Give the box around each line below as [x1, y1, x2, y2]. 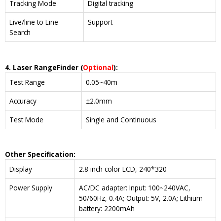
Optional [83, 62, 113, 72]
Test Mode [9, 114, 43, 124]
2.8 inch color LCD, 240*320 [79, 164, 167, 174]
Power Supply [9, 183, 52, 193]
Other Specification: [5, 149, 75, 159]
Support [88, 17, 112, 27]
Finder [57, 62, 78, 72]
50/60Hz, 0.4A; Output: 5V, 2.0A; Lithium [79, 193, 203, 203]
